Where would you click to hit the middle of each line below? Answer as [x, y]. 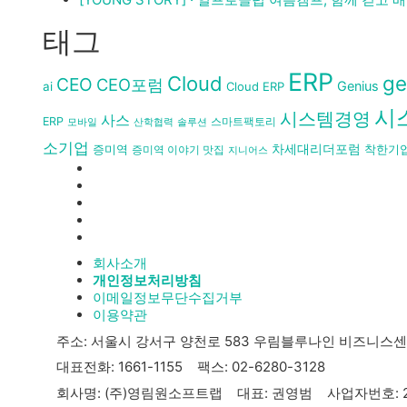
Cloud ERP [255, 86]
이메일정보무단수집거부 [168, 298]
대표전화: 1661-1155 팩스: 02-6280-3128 [191, 367]
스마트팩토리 [243, 121]
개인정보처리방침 [147, 281]
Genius [358, 85]
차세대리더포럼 [316, 149]
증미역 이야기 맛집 [178, 149]
